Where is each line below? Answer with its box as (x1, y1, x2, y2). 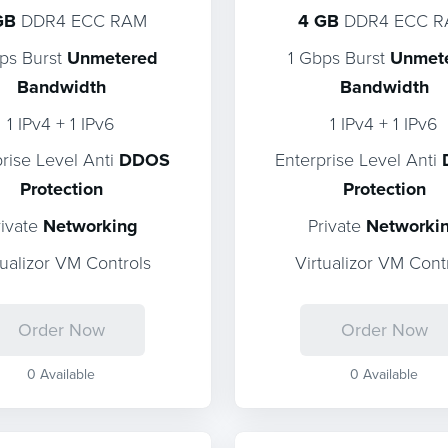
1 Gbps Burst (287, 45, 390, 69)
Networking (42, 213, 138, 239)
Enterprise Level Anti (275, 147, 442, 171)
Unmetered (66, 45, 158, 71)
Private (307, 213, 366, 237)
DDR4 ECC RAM (16, 8, 148, 32)
